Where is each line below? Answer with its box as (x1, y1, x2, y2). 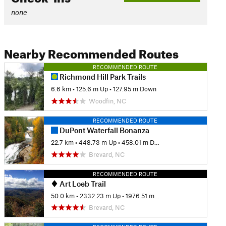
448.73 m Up (78, 138, 117, 147)
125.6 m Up (76, 85, 108, 93)
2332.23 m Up (79, 191, 121, 200)
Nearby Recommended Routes (4, 42, 179, 62)
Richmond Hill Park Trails (58, 72, 146, 81)
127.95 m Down (112, 85, 156, 93)
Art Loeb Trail (58, 179, 106, 188)
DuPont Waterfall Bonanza (58, 125, 149, 135)
